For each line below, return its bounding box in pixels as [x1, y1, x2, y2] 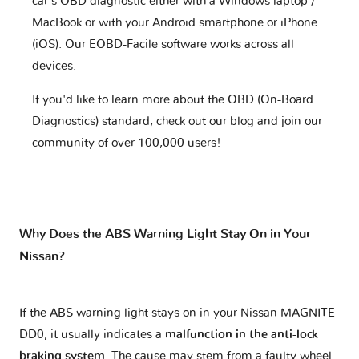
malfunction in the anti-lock [165, 329, 318, 341]
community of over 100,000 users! [32, 136, 221, 149]
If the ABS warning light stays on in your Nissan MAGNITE [19, 307, 335, 320]
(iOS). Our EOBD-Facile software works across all [32, 38, 294, 50]
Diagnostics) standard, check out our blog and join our [32, 115, 322, 127]
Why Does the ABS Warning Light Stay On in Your [19, 228, 311, 241]
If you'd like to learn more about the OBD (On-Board [32, 93, 313, 106]
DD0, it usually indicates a [19, 329, 165, 341]
